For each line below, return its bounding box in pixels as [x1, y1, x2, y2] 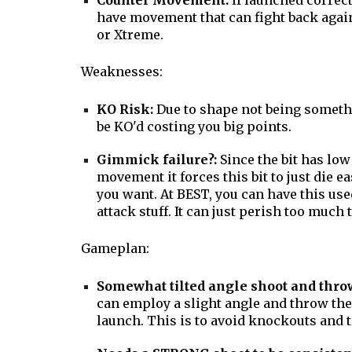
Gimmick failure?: [96, 152, 220, 167]
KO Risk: [96, 101, 156, 117]
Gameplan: [80, 240, 149, 256]
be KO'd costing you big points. [96, 119, 291, 134]
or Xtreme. [96, 27, 163, 42]
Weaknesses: [80, 64, 163, 79]
